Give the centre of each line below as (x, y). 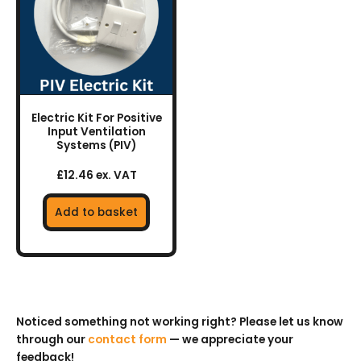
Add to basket (96, 213)
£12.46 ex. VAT (96, 176)
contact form (127, 339)
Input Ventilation (96, 132)
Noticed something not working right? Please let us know (180, 322)
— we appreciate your (230, 339)
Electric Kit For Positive (96, 118)
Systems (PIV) (96, 146)
